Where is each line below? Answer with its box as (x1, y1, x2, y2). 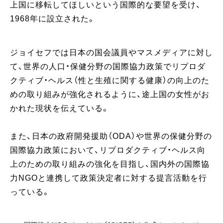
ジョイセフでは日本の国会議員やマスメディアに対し (10, 48, 213, 57)
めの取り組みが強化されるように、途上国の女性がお (10, 90, 210, 99)
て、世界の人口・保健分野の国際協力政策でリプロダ (10, 62, 206, 71)
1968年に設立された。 (10, 14, 96, 23)
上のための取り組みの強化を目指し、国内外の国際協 (10, 160, 210, 168)
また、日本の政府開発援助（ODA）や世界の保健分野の (10, 132, 212, 140)
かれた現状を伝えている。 (10, 104, 110, 112)
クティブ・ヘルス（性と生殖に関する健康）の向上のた (10, 76, 210, 85)
